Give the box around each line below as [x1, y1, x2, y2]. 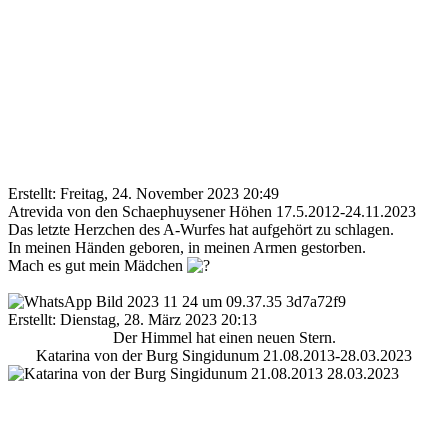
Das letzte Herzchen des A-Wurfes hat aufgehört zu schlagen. [8, 220, 394, 238]
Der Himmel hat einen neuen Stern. [112, 328, 336, 346]
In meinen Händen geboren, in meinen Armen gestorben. [8, 238, 366, 256]
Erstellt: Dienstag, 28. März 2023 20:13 [8, 310, 257, 328]
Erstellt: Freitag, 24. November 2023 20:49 [8, 184, 279, 202]
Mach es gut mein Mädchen [8, 256, 187, 274]
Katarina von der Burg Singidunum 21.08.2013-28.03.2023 [36, 346, 412, 364]
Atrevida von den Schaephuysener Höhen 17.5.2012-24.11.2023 [8, 202, 416, 220]
